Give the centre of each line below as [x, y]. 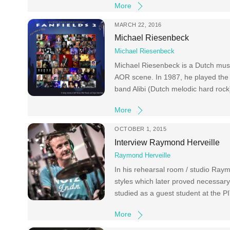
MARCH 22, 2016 [138, 24]
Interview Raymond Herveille [167, 142]
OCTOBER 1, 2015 [141, 129]
